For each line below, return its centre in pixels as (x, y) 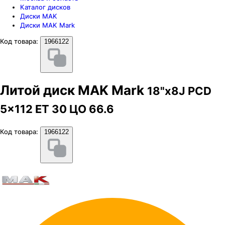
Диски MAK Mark (47, 25)
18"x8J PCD (179, 91)
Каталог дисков (45, 7)
